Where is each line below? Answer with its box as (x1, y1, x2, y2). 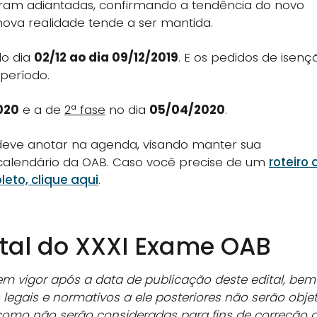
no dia (105, 100, 149, 118)
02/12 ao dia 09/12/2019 (34, 48, 178, 66)
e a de (19, 100, 64, 118)
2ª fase (64, 100, 105, 118)
